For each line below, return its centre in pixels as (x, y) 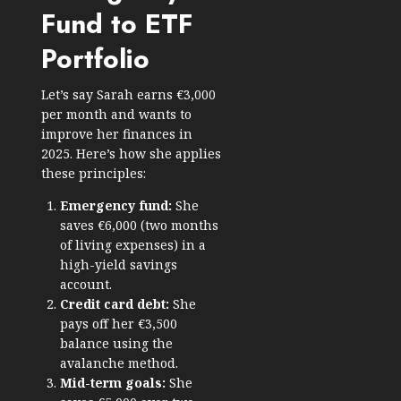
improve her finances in (117, 134)
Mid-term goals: (113, 383)
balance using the (116, 344)
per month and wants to (116, 115)
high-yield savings (119, 265)
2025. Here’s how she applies (131, 154)
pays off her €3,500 (119, 324)
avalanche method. (119, 363)
